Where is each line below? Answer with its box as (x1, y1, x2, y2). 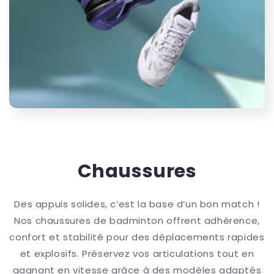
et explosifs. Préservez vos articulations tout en (20, 247, 254, 261)
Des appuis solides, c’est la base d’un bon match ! (14, 198, 260, 211)
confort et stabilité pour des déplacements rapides (9, 231, 265, 244)
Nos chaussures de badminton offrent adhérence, (14, 214, 260, 228)
